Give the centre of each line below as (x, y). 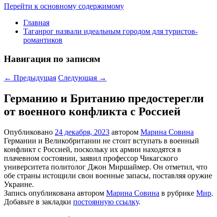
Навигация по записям (52, 59)
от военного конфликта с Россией (92, 111)
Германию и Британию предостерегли (104, 98)
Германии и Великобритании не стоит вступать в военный (101, 140)
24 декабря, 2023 (82, 132)
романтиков (43, 40)
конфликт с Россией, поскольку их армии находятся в (93, 149)
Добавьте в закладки (39, 201)
